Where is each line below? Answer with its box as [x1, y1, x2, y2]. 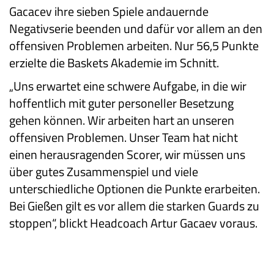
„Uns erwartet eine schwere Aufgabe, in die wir [9, 76, 246, 95]
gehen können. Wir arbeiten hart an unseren [9, 110, 234, 130]
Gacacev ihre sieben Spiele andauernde [9, 1, 209, 21]
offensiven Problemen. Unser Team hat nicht [9, 127, 238, 147]
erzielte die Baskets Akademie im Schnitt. [9, 53, 219, 72]
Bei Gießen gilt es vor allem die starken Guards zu [9, 196, 259, 215]
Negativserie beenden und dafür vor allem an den [9, 18, 262, 38]
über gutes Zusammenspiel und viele [9, 161, 198, 181]
